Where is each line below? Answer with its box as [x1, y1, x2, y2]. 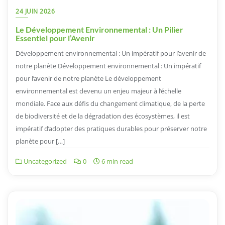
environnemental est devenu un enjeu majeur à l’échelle [16, 86, 181, 96]
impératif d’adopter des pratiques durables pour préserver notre [16, 124, 207, 134]
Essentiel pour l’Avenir [16, 33, 95, 43]
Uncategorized [22, 157, 67, 166]
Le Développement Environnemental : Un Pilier [16, 25, 183, 35]
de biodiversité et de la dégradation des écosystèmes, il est [16, 111, 190, 121]
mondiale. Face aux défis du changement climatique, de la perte [16, 99, 205, 108]
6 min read [100, 157, 133, 166]
